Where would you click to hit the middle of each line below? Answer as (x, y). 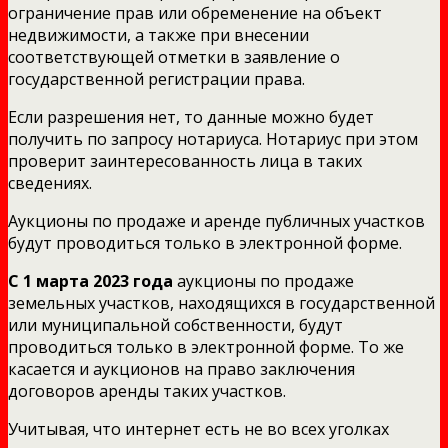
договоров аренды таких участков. (147, 390)
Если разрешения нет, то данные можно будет (191, 116)
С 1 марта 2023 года (90, 280)
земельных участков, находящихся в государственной (221, 302)
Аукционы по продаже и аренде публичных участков (216, 220)
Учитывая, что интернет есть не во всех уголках (198, 428)
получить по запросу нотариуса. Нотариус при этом (213, 138)
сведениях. (50, 182)
